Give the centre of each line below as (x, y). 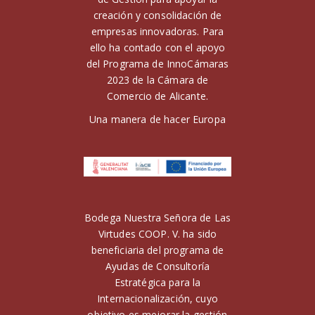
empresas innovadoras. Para (157, 31)
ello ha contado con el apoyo (157, 47)
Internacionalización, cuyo (157, 298)
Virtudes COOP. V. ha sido (157, 233)
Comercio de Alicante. (157, 96)
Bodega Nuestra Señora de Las (157, 217)
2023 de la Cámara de (157, 79)
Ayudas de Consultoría (157, 266)
